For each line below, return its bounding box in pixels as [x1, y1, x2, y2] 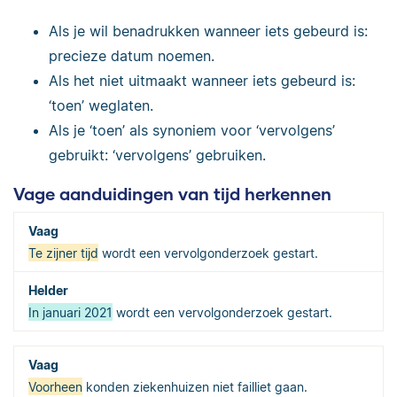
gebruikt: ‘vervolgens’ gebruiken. [49, 145, 266, 164]
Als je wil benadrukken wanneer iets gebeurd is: [49, 21, 368, 40]
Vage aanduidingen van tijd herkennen [13, 183, 331, 205]
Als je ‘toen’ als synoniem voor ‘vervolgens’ [49, 121, 335, 139]
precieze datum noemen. [49, 46, 214, 65]
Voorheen [28, 378, 82, 394]
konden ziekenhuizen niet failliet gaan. [82, 378, 307, 394]
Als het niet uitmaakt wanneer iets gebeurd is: [49, 71, 355, 90]
